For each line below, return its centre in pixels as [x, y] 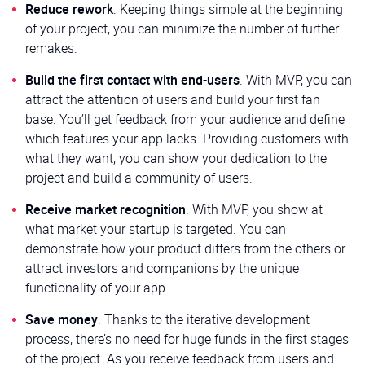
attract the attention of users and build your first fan [173, 99]
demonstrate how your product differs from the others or [185, 248]
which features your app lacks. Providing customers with [187, 138]
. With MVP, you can [296, 79]
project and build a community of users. [139, 177]
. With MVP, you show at [254, 209]
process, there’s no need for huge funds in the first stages [187, 339]
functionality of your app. [97, 287]
